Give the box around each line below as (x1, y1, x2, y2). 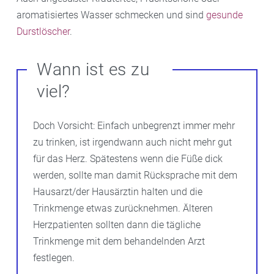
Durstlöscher (17, 25, 70, 37)
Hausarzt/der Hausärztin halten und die (33, 185, 202, 198)
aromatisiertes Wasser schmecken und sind (17, 9, 206, 21)
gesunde (206, 9, 243, 21)
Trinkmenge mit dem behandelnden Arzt (33, 235, 205, 247)
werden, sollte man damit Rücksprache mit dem (33, 169, 237, 181)
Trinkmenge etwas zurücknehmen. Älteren (33, 202, 213, 214)
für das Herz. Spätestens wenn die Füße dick (33, 152, 223, 165)
